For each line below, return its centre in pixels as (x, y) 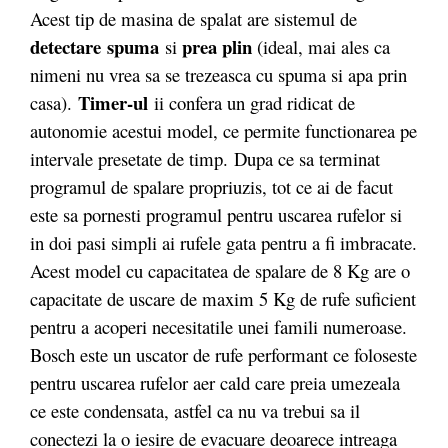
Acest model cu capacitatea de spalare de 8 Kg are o (220, 270)
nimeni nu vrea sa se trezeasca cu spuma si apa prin (218, 74)
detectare (68, 46)
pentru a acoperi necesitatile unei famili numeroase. (218, 326)
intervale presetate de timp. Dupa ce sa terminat (205, 158)
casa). (54, 102)
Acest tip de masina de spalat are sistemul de (193, 18)
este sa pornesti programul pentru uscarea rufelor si (216, 214)
